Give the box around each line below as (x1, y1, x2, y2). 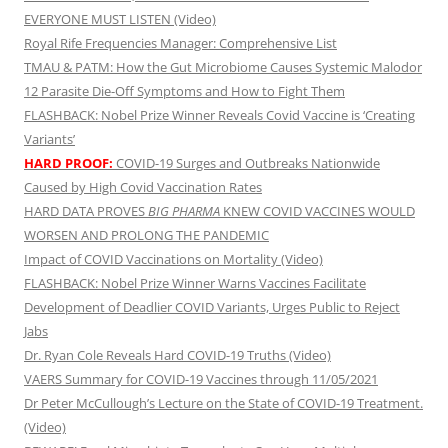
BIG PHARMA (148, 202, 220, 221)
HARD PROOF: (24, 154, 113, 173)
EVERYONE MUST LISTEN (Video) (24, 10, 216, 29)
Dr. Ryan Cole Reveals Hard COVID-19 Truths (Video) (24, 346, 331, 365)
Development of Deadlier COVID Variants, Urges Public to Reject (24, 298, 400, 317)
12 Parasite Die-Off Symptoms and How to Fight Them (24, 82, 345, 101)
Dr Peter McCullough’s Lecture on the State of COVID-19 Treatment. (24, 394, 423, 413)
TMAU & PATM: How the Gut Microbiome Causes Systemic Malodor (24, 58, 422, 77)
